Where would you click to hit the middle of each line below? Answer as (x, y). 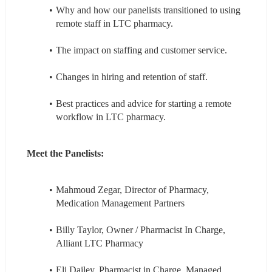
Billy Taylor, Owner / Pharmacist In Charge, (140, 229)
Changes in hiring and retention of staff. (131, 76)
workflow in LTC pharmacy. (111, 117)
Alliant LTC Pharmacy (100, 243)
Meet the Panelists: (65, 153)
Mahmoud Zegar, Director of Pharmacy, (132, 189)
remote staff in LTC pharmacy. (114, 23)
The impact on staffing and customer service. (141, 50)
